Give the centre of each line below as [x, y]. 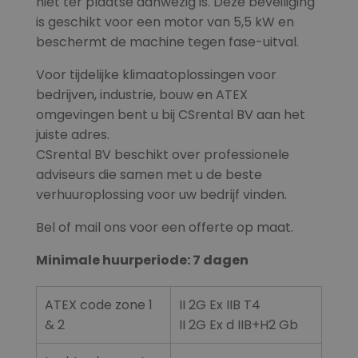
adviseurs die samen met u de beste [149, 175]
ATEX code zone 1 [98, 305]
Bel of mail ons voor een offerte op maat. [164, 228]
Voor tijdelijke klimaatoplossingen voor [156, 75]
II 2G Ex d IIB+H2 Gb [238, 325]
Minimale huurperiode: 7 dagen [142, 261]
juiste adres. [72, 135]
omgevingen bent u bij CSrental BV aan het [170, 115]
